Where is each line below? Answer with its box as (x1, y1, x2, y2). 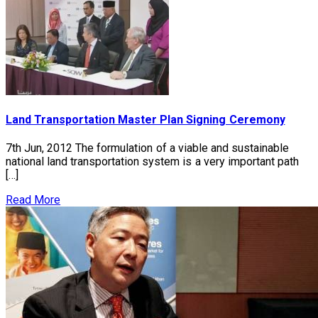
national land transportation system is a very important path (6, 155, 299, 169)
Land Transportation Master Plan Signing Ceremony (6, 113, 285, 126)
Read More (6, 193, 61, 207)
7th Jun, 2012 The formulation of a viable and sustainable (6, 141, 289, 155)
